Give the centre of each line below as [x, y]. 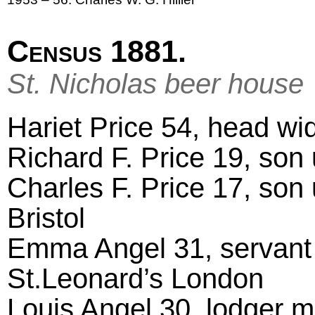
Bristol [46, 218]
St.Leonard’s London [135, 279]
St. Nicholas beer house [155, 84]
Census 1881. [97, 52]
